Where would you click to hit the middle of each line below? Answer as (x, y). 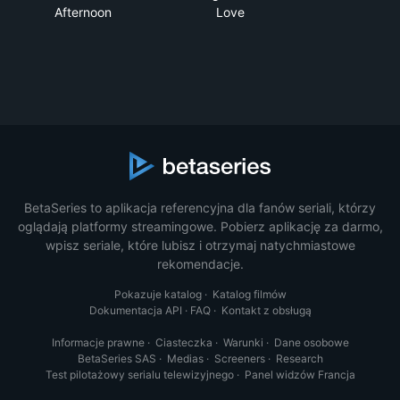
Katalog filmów (249, 294)
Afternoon (83, 12)
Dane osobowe (311, 342)
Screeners (239, 358)
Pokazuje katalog (158, 294)
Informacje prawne (98, 342)
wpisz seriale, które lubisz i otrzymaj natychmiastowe (200, 245)
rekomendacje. (200, 263)
